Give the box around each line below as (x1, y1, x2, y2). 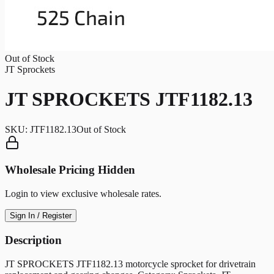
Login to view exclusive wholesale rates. (5, 188, 161, 199)
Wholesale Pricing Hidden (5, 163, 135, 177)
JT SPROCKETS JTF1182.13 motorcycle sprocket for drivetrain (5, 258, 256, 269)
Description (5, 233, 62, 246)
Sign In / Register (10, 211, 72, 221)
